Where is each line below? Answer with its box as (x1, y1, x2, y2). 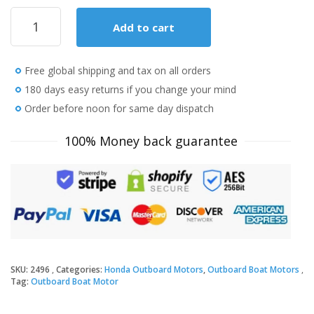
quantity (10, 109, 56, 124)
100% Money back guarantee (64, 132, 238, 150)
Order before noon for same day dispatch (25, 102, 214, 116)
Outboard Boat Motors (207, 263, 299, 275)
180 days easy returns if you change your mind (25, 83, 236, 97)
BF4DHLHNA (10, 65, 73, 80)
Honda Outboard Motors (104, 263, 203, 275)
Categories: (56, 263, 104, 275)
